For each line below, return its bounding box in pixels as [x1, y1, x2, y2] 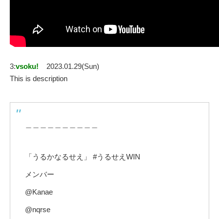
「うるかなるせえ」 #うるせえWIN [25, 153, 140, 161]
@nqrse [25, 205, 50, 214]
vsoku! [16, 62, 39, 71]
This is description [10, 74, 67, 83]
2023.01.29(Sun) [46, 62, 99, 71]
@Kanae [25, 188, 53, 197]
